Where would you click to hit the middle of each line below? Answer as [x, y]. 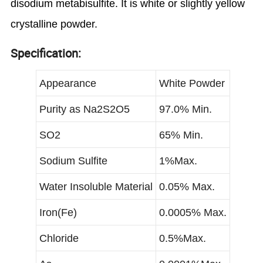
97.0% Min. [186, 109]
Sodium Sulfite [73, 161]
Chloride [59, 238]
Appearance [68, 83]
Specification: [46, 53]
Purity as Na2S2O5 [85, 109]
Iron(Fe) [58, 212]
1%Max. [178, 161]
